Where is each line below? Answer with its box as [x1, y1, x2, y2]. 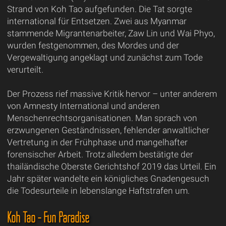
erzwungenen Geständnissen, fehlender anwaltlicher [7, 125, 209, 135]
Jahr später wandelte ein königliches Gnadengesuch [7, 173, 209, 184]
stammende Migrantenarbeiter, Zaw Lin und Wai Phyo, [7, 28, 215, 38]
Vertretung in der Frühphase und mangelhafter [7, 137, 188, 147]
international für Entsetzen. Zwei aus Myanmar [7, 16, 187, 26]
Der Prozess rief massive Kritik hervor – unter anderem [7, 88, 217, 99]
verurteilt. [7, 64, 43, 75]
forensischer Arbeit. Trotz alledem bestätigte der [7, 149, 193, 159]
